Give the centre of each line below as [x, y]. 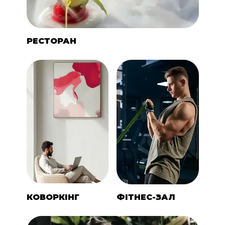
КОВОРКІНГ [53, 197]
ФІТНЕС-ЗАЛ [146, 197]
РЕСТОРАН [51, 41]
